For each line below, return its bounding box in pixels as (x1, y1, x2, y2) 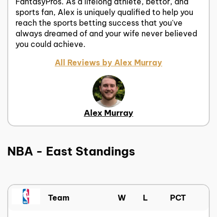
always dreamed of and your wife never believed (15, 29, 197, 39)
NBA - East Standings (7, 143, 135, 158)
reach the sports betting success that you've (15, 18, 183, 28)
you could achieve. (15, 39, 86, 49)
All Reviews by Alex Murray (55, 58, 162, 68)
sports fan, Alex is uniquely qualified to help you (15, 7, 193, 17)
